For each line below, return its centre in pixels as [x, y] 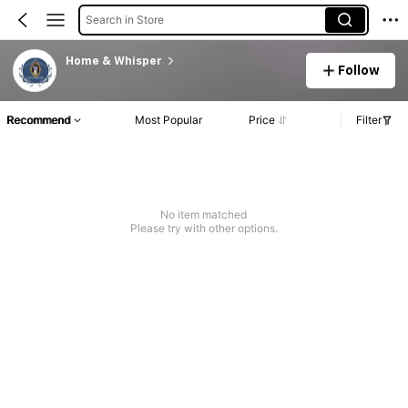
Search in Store [124, 19]
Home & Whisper [113, 61]
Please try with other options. [204, 229]
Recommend [38, 120]
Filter [369, 120]
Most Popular [168, 120]
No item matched [204, 215]
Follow [359, 70]
